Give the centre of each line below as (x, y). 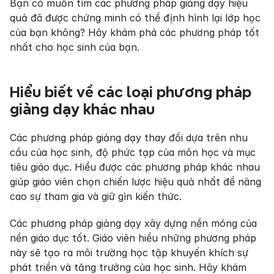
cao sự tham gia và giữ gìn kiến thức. (96, 196)
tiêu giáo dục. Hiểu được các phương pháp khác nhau (135, 167)
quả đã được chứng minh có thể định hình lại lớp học (135, 18)
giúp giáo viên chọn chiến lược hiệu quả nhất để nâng (135, 182)
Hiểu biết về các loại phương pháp (131, 92)
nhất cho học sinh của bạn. (75, 47)
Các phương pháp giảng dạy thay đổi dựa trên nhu (129, 138)
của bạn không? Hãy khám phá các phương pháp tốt (135, 32)
